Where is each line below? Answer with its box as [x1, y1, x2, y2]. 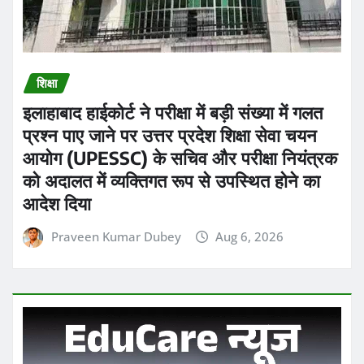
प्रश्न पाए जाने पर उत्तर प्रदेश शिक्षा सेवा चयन [23, 62, 317, 85]
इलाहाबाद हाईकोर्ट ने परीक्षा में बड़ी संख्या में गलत [23, 39, 323, 63]
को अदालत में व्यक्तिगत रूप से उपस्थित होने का [23, 107, 320, 131]
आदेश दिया [23, 130, 91, 154]
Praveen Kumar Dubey [50, 167, 181, 184]
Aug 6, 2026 [215, 167, 284, 184]
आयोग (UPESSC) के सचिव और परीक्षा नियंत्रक [23, 84, 337, 108]
